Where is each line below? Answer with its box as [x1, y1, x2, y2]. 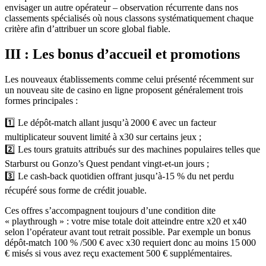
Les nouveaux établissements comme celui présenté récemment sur [5, 74, 254, 84]
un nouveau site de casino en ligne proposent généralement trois [5, 84, 243, 95]
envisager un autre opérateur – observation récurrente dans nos [5, 2, 238, 12]
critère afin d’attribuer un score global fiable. [5, 23, 170, 34]
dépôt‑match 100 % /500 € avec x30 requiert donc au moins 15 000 [5, 237, 256, 248]
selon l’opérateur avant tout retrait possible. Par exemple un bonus [5, 226, 251, 237]
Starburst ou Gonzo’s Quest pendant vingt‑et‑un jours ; [5, 158, 209, 169]
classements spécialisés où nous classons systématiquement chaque [5, 12, 254, 23]
